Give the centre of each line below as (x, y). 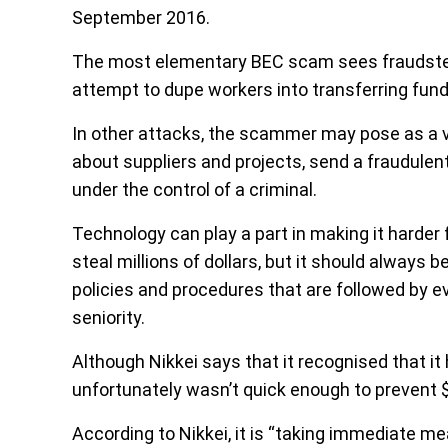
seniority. (108, 317)
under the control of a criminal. (194, 189)
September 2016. (141, 17)
